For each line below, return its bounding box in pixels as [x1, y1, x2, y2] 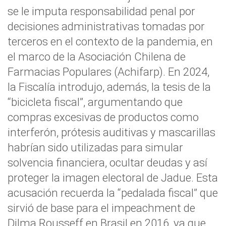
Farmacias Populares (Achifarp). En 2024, [8, 65, 209, 78]
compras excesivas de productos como [8, 110, 199, 124]
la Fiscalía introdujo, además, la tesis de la [8, 80, 211, 93]
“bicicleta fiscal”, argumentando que [8, 95, 183, 108]
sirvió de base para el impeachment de [8, 201, 195, 214]
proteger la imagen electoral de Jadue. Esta [8, 171, 218, 184]
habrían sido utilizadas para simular [8, 141, 183, 154]
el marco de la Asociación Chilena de [8, 50, 186, 63]
